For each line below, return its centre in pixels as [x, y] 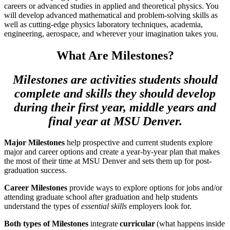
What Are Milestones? [115, 56]
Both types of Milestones [46, 223]
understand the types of [43, 206]
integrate [104, 223]
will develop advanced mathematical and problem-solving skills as [111, 15]
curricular [137, 223]
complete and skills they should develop [115, 93]
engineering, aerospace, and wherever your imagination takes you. [111, 34]
